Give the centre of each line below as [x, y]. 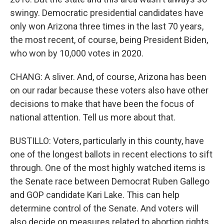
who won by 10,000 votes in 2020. [77, 53]
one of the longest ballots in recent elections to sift [111, 154]
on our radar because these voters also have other [109, 90]
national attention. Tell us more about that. [93, 117]
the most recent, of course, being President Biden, [109, 40]
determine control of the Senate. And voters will [104, 208]
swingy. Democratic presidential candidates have [107, 13]
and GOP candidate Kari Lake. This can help [95, 195]
